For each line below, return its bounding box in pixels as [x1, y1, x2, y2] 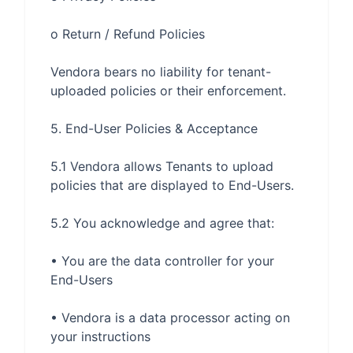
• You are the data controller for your [50, 253, 274, 269]
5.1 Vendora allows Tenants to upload [50, 158, 273, 174]
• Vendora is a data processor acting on [50, 310, 290, 325]
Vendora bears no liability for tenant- [50, 64, 271, 80]
